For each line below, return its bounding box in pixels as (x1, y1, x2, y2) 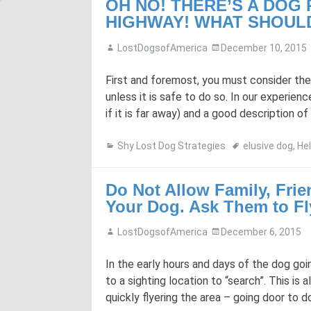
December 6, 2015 (221, 226, 301, 237)
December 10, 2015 (221, 42, 307, 53)
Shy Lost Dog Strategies (117, 140, 226, 151)
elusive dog (243, 140, 293, 151)
